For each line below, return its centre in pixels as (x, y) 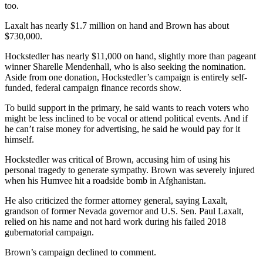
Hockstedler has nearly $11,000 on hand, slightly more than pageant (130, 56)
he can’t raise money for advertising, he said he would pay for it (122, 129)
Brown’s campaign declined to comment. (80, 252)
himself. (19, 139)
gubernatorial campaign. (49, 232)
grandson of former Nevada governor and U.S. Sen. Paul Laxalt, (124, 211)
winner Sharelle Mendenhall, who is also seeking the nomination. (125, 66)
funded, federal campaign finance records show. (93, 87)
